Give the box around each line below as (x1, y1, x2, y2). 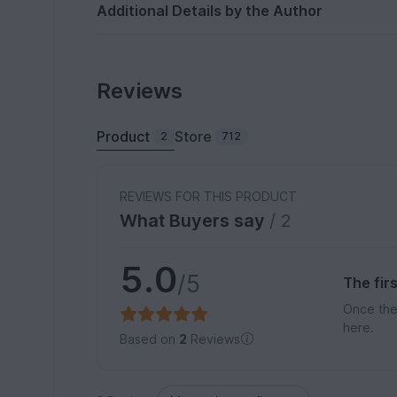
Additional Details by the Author (97, 2, 323, 20)
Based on (120, 331, 180, 347)
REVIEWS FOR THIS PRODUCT (120, 189, 298, 205)
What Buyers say (120, 210, 270, 232)
